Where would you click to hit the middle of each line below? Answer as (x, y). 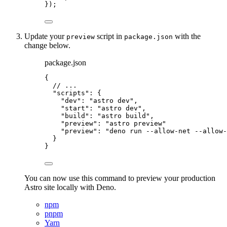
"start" (75, 108)
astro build (124, 116)
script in (109, 36)
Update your (45, 36)
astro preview (136, 123)
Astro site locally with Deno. (70, 187)
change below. (47, 45)
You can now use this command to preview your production (120, 178)
